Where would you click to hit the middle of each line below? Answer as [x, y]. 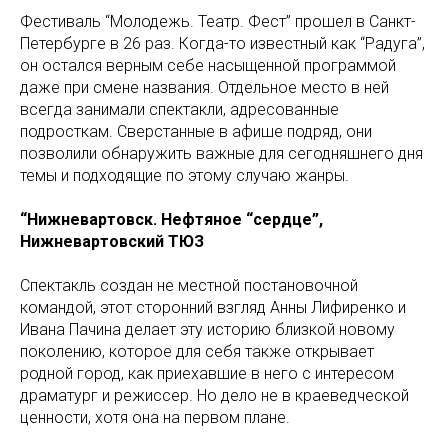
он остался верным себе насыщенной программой [208, 65]
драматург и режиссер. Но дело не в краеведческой [214, 395]
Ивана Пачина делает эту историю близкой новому [207, 329]
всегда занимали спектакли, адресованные [179, 109]
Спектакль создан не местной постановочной [189, 285]
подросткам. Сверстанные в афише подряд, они [196, 131]
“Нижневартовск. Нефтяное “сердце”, [171, 219]
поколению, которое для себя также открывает [197, 351]
